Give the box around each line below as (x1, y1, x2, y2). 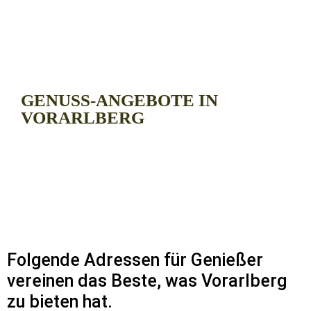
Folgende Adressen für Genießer (7, 249, 263, 270)
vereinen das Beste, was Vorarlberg (7, 270, 287, 291)
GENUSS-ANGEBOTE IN (21, 90, 218, 110)
